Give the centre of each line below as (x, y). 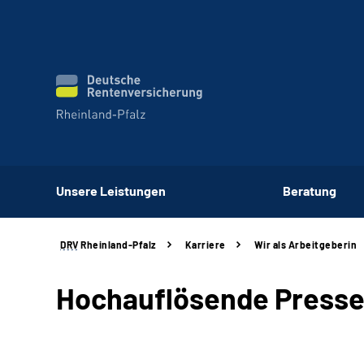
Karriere (205, 245)
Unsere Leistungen (111, 190)
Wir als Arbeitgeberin (305, 245)
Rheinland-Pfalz (117, 245)
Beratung (309, 190)
